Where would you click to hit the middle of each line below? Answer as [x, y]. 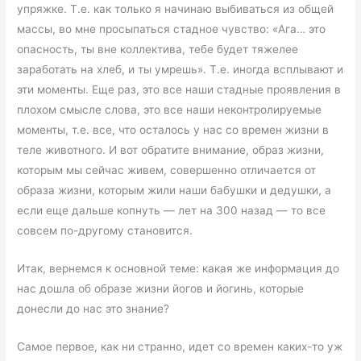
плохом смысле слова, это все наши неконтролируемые [170, 109]
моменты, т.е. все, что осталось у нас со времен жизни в [173, 129]
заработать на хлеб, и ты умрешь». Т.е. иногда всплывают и [180, 69]
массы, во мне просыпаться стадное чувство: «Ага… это [172, 29]
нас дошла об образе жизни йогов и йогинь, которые [161, 288]
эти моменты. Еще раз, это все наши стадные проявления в [179, 89]
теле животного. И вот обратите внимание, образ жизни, [171, 149]
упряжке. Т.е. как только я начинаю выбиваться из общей [176, 8]
